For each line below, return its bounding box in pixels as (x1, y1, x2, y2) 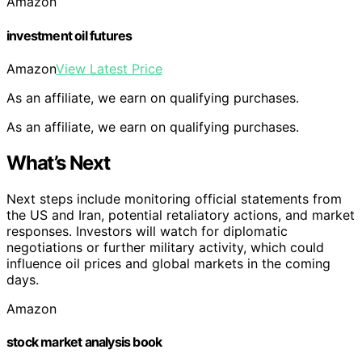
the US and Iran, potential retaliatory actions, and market (6, 206, 355, 223)
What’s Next (6, 150, 110, 175)
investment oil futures (6, 27, 133, 44)
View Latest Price (56, 60, 162, 77)
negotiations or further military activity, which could (6, 238, 324, 255)
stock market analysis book (6, 333, 162, 350)
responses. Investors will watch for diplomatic (6, 222, 288, 239)
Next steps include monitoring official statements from (6, 190, 342, 207)
